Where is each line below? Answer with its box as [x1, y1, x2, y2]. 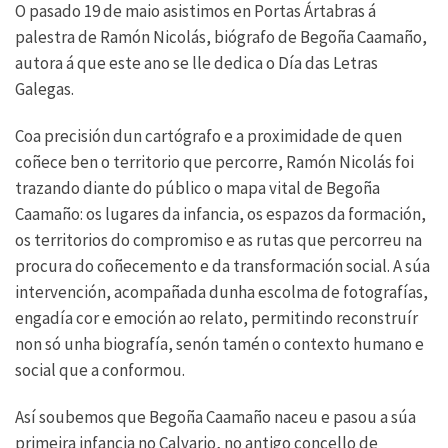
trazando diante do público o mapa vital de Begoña [15, 176, 380, 199]
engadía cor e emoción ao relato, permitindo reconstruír [15, 306, 418, 329]
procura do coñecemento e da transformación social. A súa [15, 254, 430, 277]
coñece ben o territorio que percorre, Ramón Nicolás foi [15, 150, 414, 173]
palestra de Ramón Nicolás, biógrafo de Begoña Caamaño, [15, 25, 427, 48]
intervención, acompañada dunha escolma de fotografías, [15, 280, 428, 303]
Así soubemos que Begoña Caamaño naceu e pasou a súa [15, 405, 416, 428]
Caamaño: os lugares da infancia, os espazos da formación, [15, 202, 426, 225]
